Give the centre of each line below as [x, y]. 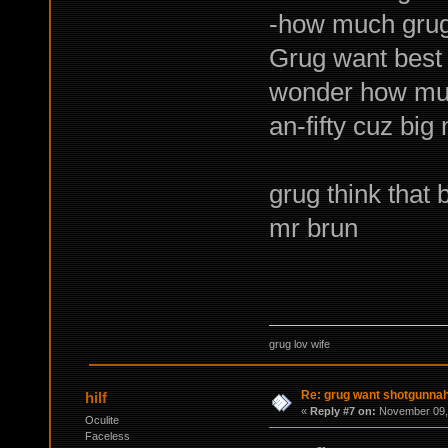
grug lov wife [299, 344]
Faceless [107, 436]
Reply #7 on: [342, 411]
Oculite [101, 420]
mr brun [313, 227]
